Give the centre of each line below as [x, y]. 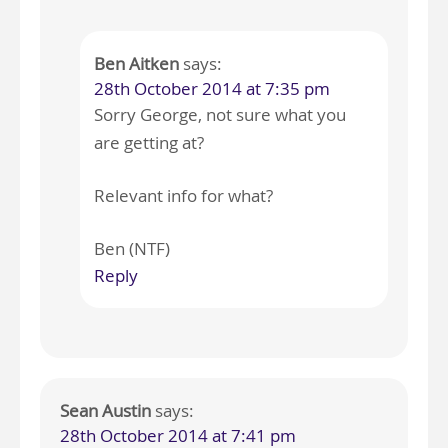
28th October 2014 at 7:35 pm [211, 89]
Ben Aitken [136, 64]
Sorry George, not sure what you [219, 115]
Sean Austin [105, 411]
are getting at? [148, 143]
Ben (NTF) [131, 249]
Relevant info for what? [183, 196]
